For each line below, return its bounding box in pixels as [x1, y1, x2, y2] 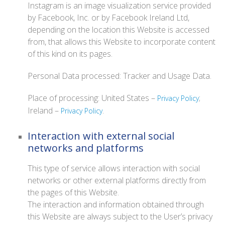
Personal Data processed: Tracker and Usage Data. [28, 70, 211, 81]
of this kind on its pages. [28, 48, 113, 59]
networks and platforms [28, 141, 144, 155]
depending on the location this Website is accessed [28, 24, 209, 35]
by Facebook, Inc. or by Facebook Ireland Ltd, [28, 12, 189, 23]
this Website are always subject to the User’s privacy [28, 211, 212, 222]
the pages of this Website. [28, 187, 119, 198]
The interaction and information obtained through [28, 199, 204, 210]
